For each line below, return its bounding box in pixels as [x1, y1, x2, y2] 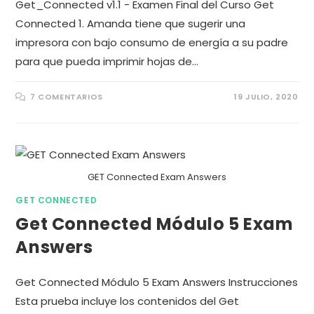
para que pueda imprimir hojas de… [15, 53, 199, 69]
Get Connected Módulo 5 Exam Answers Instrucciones [15, 274, 299, 289]
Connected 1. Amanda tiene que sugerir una [15, 15, 246, 31]
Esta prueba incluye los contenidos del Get [15, 293, 240, 308]
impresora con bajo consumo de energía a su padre [15, 34, 289, 50]
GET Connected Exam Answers [88, 170, 226, 184]
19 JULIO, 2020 [234, 90, 299, 102]
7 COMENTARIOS [30, 90, 103, 102]
